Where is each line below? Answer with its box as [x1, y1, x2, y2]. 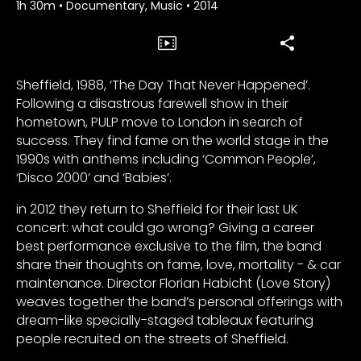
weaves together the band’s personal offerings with [16, 292, 342, 311]
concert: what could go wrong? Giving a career [16, 218, 314, 237]
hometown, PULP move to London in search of [16, 112, 303, 131]
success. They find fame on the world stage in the [16, 131, 329, 150]
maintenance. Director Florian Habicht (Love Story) [16, 273, 330, 293]
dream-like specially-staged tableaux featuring [16, 310, 313, 330]
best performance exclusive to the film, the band [16, 236, 322, 255]
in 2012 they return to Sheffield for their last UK [16, 199, 298, 218]
